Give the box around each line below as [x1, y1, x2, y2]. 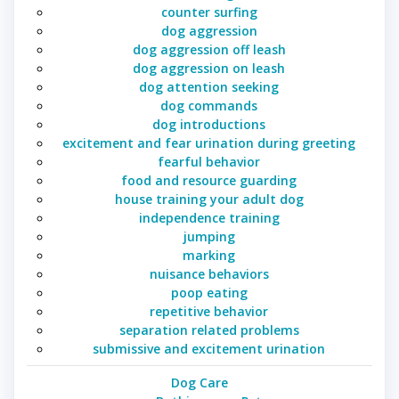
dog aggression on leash [133, 60, 285, 77]
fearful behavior [158, 153, 260, 171]
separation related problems [118, 322, 299, 339]
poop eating [170, 284, 248, 302]
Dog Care [171, 374, 228, 392]
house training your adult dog [114, 191, 304, 208]
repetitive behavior [150, 303, 268, 321]
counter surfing [160, 4, 257, 21]
